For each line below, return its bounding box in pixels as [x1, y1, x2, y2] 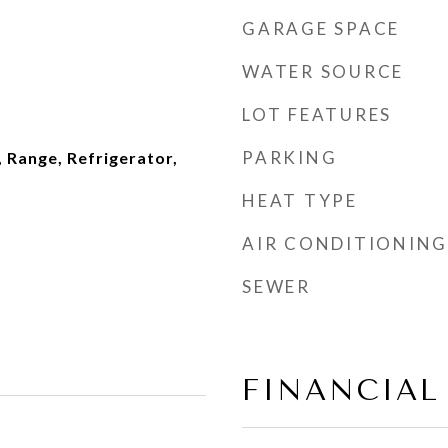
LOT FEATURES [242, 104, 392, 125]
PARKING [242, 147, 338, 168]
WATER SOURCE [242, 61, 404, 82]
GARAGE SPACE [242, 18, 400, 39]
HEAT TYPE [242, 190, 358, 211]
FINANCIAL [242, 373, 440, 407]
